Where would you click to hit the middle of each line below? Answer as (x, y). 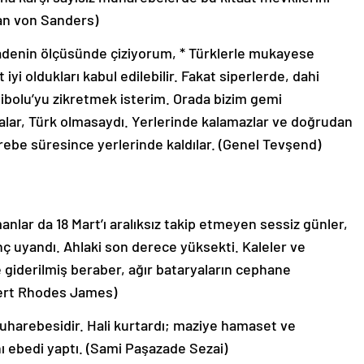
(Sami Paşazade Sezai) (157, 348)
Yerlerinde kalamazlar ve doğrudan (242, 121)
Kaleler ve (274, 247)
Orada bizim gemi (227, 99)
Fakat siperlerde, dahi (250, 76)
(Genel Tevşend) (270, 144)
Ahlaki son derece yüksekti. (153, 247)
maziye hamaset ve (234, 325)
